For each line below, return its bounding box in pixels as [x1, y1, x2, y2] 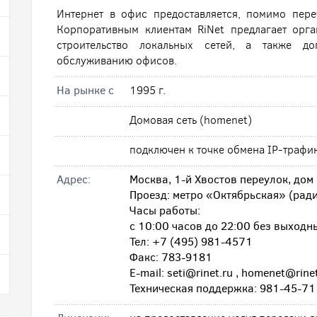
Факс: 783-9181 [129, 250, 212, 265]
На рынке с [57, 83, 114, 98]
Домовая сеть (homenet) [129, 113, 252, 127]
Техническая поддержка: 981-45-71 [129, 281, 316, 296]
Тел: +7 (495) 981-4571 [129, 234, 253, 249]
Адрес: [57, 172, 91, 187]
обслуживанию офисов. [57, 53, 177, 68]
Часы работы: [129, 203, 200, 218]
